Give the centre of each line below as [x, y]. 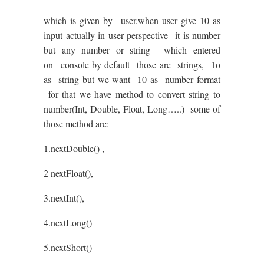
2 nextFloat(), [68, 173]
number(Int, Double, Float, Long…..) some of [132, 109]
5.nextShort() [68, 247]
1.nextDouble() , [74, 148]
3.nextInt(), [67, 198]
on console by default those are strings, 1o [132, 65]
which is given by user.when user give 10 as [132, 20]
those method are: [76, 123]
